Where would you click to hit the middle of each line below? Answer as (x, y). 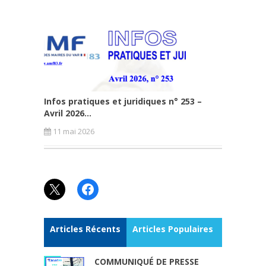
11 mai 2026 (73, 131)
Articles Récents (85, 229)
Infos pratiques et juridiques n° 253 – (123, 101)
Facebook (111, 188)
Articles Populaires (173, 229)
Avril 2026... (68, 113)
